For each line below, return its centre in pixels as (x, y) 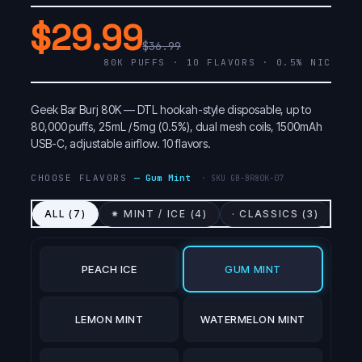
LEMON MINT (109, 319)
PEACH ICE (109, 269)
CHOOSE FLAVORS (83, 178)
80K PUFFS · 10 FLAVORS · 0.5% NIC (217, 62)
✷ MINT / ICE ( (153, 213)
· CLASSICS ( (269, 213)
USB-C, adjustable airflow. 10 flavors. (121, 143)
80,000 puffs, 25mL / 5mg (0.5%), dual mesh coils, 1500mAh (177, 126)
